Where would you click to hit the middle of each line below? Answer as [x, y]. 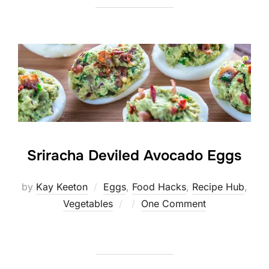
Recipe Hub [218, 187]
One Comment [174, 204]
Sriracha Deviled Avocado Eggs [134, 156]
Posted [144, 203]
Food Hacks [159, 187]
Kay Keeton [62, 187]
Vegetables [88, 204]
